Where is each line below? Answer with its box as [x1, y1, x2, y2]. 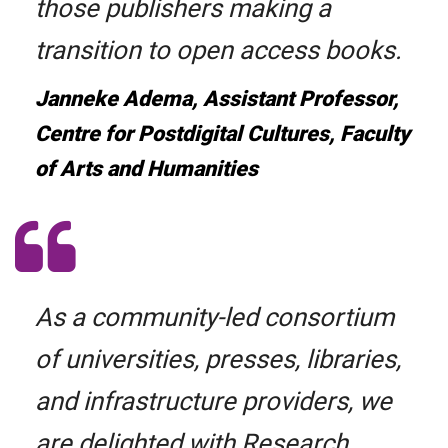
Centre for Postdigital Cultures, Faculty [35, 121, 410, 147]
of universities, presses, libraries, [35, 344, 401, 375]
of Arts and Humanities [35, 156, 258, 182]
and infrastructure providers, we [35, 386, 392, 417]
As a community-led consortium [35, 302, 394, 333]
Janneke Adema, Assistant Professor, [35, 86, 399, 112]
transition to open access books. [35, 35, 402, 66]
